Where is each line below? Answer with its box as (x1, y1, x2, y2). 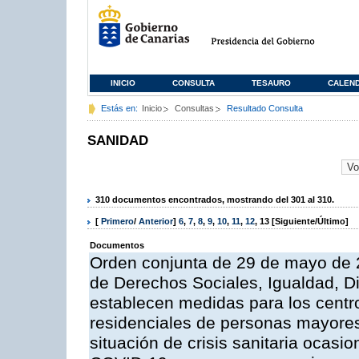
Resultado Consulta (227, 103, 303, 113)
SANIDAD (87, 133, 148, 148)
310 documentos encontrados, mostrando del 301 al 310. (95, 194, 334, 204)
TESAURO (252, 79, 291, 87)
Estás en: (101, 103, 138, 113)
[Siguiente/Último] (269, 216, 349, 227)
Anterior (139, 216, 173, 227)
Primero (101, 216, 134, 227)
